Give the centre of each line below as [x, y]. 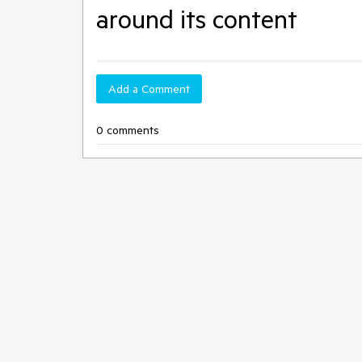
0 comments [128, 130]
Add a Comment [149, 89]
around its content [197, 19]
